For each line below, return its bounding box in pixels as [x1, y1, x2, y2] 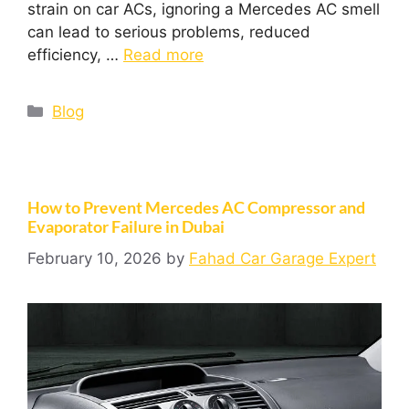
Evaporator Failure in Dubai [27, 216, 225, 237]
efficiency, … [27, 46, 123, 65]
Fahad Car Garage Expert [189, 248, 376, 267]
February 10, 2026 [27, 248, 162, 267]
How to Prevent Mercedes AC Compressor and [27, 197, 365, 218]
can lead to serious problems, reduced [27, 23, 310, 42]
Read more [123, 46, 204, 65]
